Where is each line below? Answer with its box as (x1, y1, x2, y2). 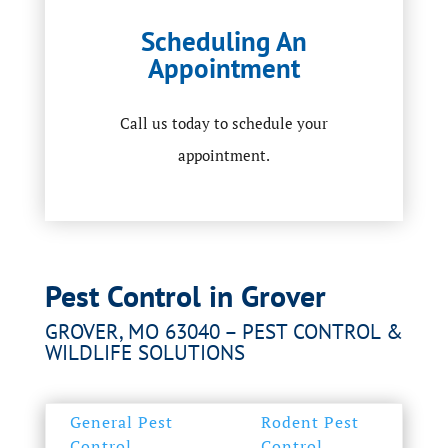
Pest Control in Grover (44, 276, 326, 315)
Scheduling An (140, 24, 307, 58)
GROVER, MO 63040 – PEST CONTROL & (44, 318, 403, 345)
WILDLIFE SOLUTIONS (44, 339, 245, 366)
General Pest (69, 411, 173, 433)
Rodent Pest (260, 411, 359, 433)
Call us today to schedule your (119, 113, 328, 133)
